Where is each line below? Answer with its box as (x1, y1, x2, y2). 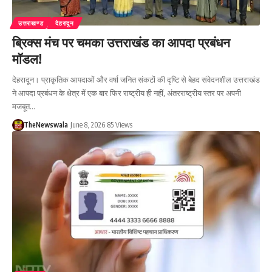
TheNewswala (23, 120, 68, 129)
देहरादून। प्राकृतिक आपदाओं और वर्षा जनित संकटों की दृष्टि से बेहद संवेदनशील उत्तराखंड (12, 74, 260, 84)
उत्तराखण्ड (18, 19, 44, 27)
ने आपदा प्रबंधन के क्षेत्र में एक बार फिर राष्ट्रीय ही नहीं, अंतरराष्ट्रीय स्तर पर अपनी (12, 87, 241, 98)
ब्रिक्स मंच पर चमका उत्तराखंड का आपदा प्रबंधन (12, 33, 230, 50)
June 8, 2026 (70, 120, 105, 129)
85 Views (107, 120, 132, 129)
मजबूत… (12, 101, 35, 111)
